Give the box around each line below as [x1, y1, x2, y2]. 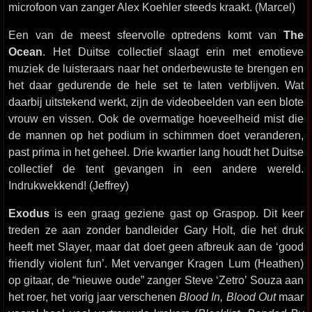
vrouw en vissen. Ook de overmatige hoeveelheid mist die [8, 112, 304, 125]
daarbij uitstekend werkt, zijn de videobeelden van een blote [8, 95, 304, 108]
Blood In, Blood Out [179, 290, 276, 303]
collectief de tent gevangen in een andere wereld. [8, 162, 304, 175]
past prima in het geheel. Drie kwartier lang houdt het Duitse [8, 146, 304, 158]
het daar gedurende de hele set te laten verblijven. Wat [8, 79, 304, 91]
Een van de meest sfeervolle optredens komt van [8, 29, 283, 41]
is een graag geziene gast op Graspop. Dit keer [49, 207, 304, 219]
